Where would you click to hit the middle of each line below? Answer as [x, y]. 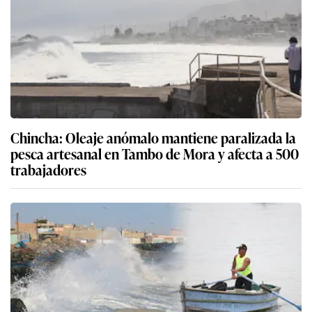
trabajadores [48, 170]
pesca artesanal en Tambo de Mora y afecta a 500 [155, 154]
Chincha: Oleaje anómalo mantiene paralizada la [153, 138]
